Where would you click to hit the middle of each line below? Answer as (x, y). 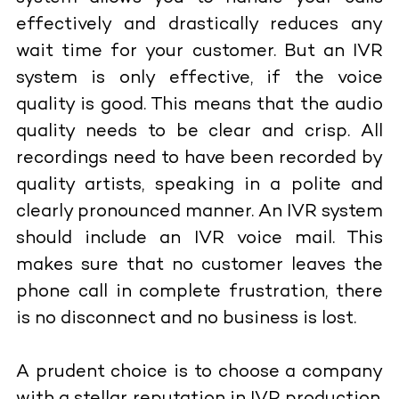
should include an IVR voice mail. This (199, 239)
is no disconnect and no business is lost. (186, 319)
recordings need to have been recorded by (199, 159)
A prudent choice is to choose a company (199, 372)
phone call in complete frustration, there (199, 292)
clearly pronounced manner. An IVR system (199, 212)
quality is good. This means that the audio (199, 105)
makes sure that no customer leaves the (199, 265)
